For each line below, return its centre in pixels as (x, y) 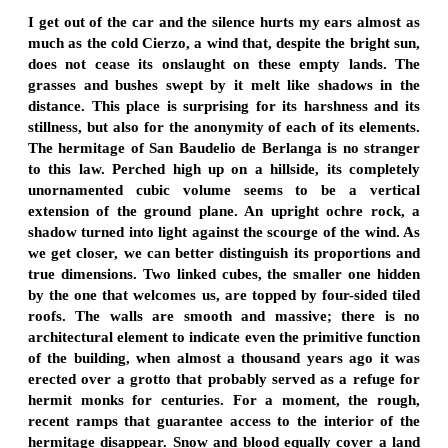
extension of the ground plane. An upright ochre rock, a (224, 210)
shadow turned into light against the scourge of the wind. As (224, 231)
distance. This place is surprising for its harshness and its (224, 105)
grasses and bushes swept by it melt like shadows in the (224, 84)
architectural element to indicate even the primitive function (224, 336)
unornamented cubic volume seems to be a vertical (224, 189)
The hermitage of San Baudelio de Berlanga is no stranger (224, 147)
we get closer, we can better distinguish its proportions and (224, 252)
